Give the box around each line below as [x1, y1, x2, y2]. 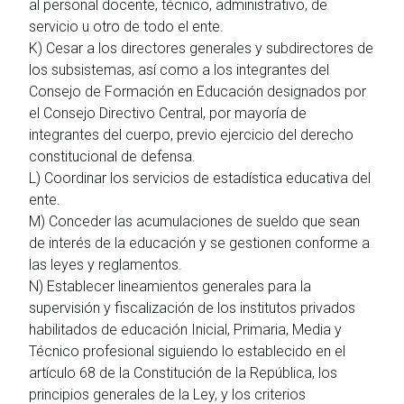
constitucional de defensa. [29, 147, 196, 165]
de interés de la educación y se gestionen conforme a [29, 234, 370, 252]
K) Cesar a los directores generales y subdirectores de [29, 39, 373, 57]
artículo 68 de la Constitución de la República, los [29, 363, 337, 381]
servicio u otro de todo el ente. [29, 17, 224, 35]
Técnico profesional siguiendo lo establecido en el [29, 342, 345, 360]
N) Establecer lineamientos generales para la [29, 277, 311, 295]
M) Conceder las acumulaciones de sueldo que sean [29, 212, 360, 230]
